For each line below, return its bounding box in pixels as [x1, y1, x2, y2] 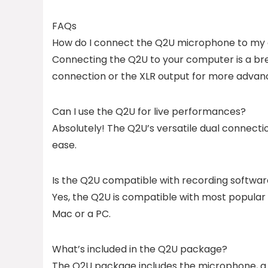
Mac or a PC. [52, 207, 111, 221]
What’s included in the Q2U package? [52, 242, 227, 256]
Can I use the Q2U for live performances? [52, 105, 246, 118]
